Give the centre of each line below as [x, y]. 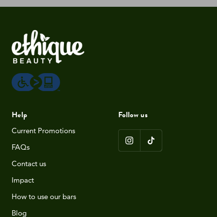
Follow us [133, 115]
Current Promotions [43, 131]
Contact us [29, 164]
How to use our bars [44, 197]
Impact [23, 180]
